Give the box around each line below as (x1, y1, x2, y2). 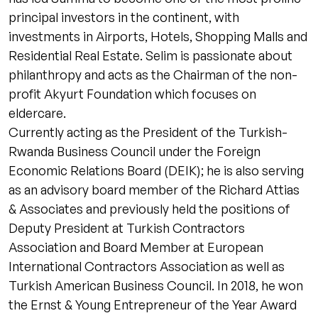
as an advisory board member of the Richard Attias (9, 182, 300, 197)
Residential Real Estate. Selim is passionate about (9, 48, 292, 63)
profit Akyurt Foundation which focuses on (9, 86, 256, 102)
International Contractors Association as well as (9, 258, 285, 274)
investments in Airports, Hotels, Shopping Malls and (9, 28, 307, 44)
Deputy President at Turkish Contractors (9, 220, 245, 236)
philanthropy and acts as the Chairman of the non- (9, 67, 297, 82)
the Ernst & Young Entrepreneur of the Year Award (9, 297, 297, 312)
